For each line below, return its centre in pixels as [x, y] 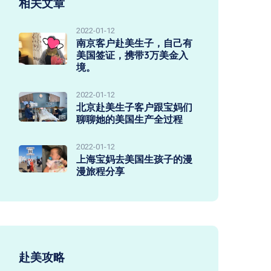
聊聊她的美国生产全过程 [129, 119]
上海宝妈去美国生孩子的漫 [134, 159]
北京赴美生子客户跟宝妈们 [134, 107]
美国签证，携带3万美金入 [132, 55]
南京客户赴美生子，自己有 [134, 43]
